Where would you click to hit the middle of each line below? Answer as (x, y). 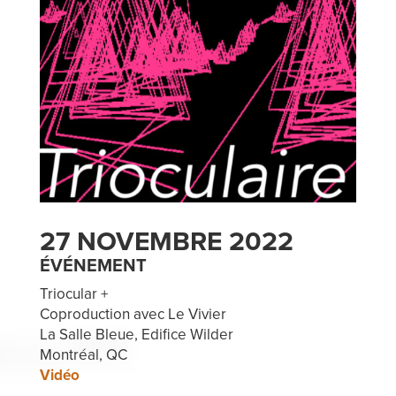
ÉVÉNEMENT (93, 267)
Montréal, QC (83, 355)
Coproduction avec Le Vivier (133, 315)
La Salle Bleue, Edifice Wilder (136, 335)
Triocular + (73, 294)
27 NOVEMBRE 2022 (166, 242)
